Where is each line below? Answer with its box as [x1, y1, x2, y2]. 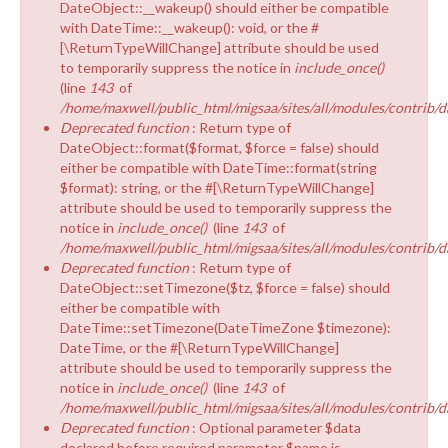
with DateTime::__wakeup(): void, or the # [60, 18, 319, 36]
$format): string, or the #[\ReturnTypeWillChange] [60, 178, 374, 196]
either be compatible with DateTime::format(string [60, 158, 377, 176]
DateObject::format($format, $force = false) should [60, 138, 379, 156]
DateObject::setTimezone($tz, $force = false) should [60, 278, 390, 296]
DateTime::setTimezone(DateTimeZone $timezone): [60, 318, 391, 336]
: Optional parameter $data [192, 418, 361, 436]
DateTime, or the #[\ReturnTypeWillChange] [60, 338, 339, 356]
